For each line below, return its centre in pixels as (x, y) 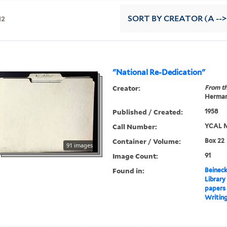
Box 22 (214, 141)
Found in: (129, 171)
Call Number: (135, 127)
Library (215, 179)
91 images (80, 145)
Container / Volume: (147, 141)
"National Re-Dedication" (159, 73)
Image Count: (136, 156)
